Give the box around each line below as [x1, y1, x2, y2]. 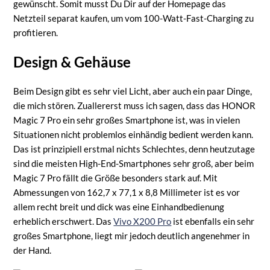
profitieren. [13, 27, 58, 38]
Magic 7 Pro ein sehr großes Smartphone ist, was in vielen [13, 114, 240, 125]
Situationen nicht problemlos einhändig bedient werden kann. [13, 128, 254, 140]
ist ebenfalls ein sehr [171, 215, 255, 227]
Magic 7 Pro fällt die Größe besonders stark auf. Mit [13, 172, 218, 183]
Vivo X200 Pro [113, 215, 172, 227]
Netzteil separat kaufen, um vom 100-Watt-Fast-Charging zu [13, 12, 254, 24]
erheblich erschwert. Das [13, 215, 114, 227]
